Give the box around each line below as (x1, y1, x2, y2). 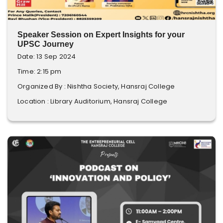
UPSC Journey (17, 40, 74, 48)
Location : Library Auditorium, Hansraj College (17, 97, 168, 106)
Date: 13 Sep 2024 (17, 52, 76, 61)
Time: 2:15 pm (17, 67, 62, 76)
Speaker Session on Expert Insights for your (17, 30, 185, 39)
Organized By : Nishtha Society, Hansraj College (17, 82, 175, 91)
